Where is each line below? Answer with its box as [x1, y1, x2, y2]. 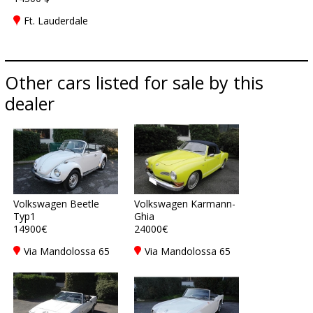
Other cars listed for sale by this [5, 71, 263, 94]
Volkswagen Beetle [13, 197, 99, 210]
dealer [5, 92, 54, 115]
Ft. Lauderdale [24, 14, 88, 27]
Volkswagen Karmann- [134, 197, 235, 210]
